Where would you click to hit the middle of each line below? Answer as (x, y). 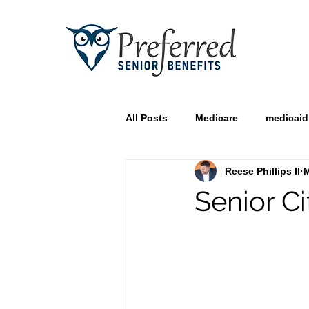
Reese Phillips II (262, 171)
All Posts (147, 118)
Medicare (217, 118)
